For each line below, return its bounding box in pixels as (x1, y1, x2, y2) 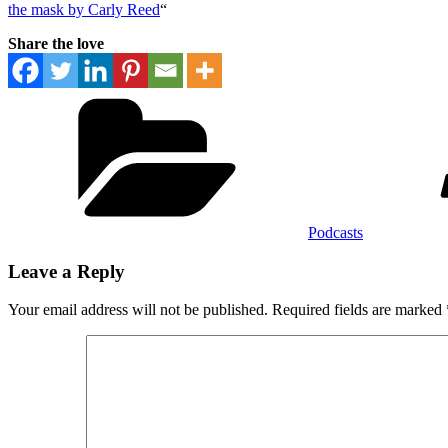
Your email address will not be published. (8, 301, 268, 319)
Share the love (8, 34, 104, 52)
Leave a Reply (8, 260, 125, 282)
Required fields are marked (272, 301, 446, 319)
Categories (307, 86, 374, 104)
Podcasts (308, 223, 363, 241)
